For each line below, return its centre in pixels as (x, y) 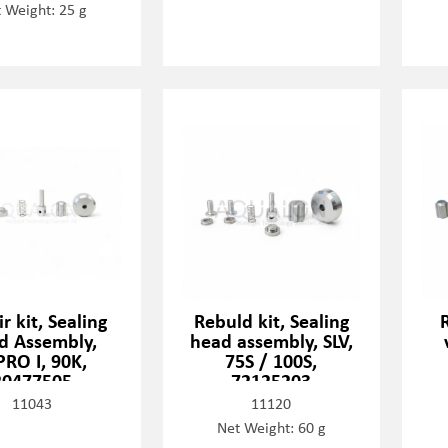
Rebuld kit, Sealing (271, 320)
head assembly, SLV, (271, 340)
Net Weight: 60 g (271, 426)
